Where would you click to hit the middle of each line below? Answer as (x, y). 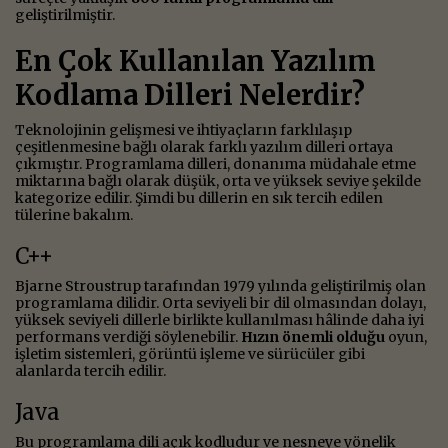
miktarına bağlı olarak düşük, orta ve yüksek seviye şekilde (218, 180)
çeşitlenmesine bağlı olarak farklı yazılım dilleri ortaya (204, 146)
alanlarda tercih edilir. (90, 370)
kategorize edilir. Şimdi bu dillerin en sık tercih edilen (199, 197)
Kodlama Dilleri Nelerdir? (190, 94)
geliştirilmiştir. (65, 14)
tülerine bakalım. (74, 214)
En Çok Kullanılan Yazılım (195, 60)
